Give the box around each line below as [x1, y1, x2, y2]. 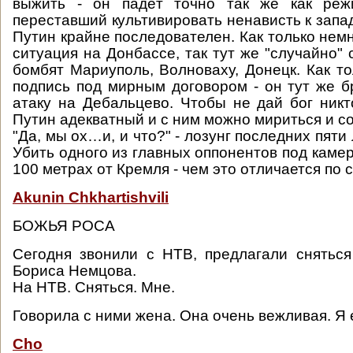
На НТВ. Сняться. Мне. [13, 279, 175, 295]
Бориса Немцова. [13, 262, 140, 279]
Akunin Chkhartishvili [13, 189, 169, 206]
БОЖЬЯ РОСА [13, 217, 115, 234]
